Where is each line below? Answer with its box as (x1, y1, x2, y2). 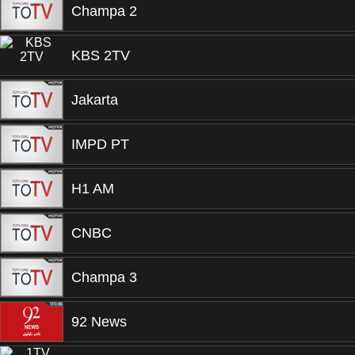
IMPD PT (71, 136, 129, 152)
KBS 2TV (71, 48, 130, 63)
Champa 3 (71, 269, 137, 285)
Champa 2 (71, 3, 137, 19)
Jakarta (71, 92, 118, 108)
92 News (71, 314, 127, 330)
